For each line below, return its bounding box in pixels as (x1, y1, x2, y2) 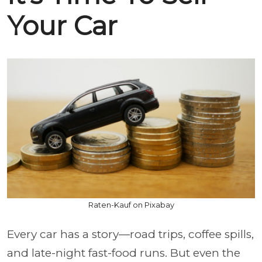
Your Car (7, 10, 118, 42)
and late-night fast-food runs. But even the (7, 246, 240, 260)
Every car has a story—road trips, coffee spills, (7, 227, 254, 241)
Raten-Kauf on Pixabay (88, 199, 174, 209)
